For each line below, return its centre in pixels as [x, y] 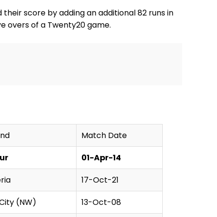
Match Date [104, 135]
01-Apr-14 [101, 157]
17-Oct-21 [100, 180]
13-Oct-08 [101, 202]
